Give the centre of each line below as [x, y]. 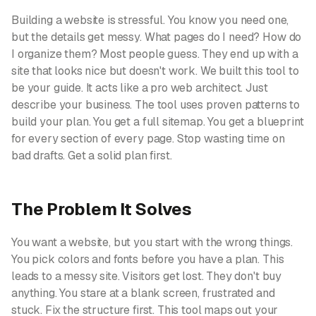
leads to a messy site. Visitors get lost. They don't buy [147, 276]
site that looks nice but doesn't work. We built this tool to [155, 71]
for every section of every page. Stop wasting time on [148, 139]
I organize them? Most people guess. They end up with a [155, 54]
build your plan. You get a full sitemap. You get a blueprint [158, 122]
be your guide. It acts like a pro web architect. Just [140, 88]
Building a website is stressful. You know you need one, [150, 20]
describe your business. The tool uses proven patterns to [156, 105]
